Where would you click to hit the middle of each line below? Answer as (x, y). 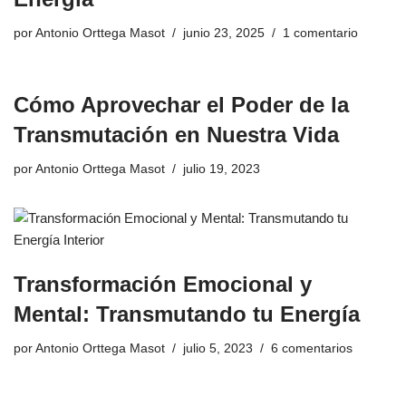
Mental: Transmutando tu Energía (187, 314)
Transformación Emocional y (163, 284)
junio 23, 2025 (224, 33)
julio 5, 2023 (218, 348)
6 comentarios (312, 348)
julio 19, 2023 (222, 169)
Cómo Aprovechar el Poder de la (181, 104)
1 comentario (320, 33)
